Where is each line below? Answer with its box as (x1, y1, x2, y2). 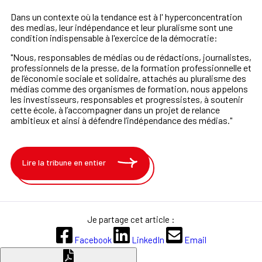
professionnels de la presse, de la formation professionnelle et (11, 62, 251, 74)
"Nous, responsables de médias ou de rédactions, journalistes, (11, 51, 251, 63)
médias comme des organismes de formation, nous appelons (11, 83, 248, 95)
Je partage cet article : (87, 214, 175, 225)
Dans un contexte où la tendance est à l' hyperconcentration (11, 11, 242, 23)
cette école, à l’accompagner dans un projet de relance (11, 104, 220, 116)
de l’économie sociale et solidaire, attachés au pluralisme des (11, 73, 246, 84)
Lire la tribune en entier (22, 157, 106, 167)
